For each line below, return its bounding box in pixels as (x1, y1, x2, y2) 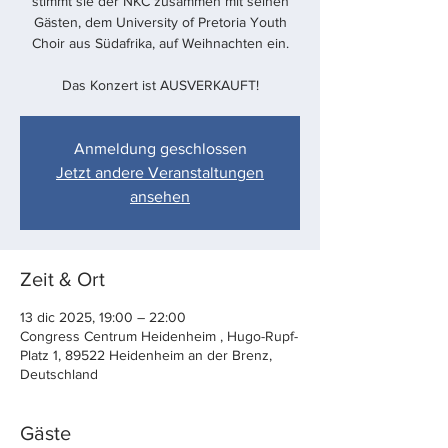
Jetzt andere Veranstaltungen (56, 164, 264, 181)
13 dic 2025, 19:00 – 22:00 (20, 309, 186, 325)
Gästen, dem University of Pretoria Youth (33, 14, 287, 30)
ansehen (130, 188, 190, 205)
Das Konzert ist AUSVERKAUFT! (61, 77, 259, 93)
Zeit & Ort (20, 268, 105, 290)
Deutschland (20, 366, 98, 382)
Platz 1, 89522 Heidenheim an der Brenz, (20, 347, 272, 363)
